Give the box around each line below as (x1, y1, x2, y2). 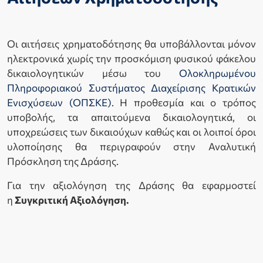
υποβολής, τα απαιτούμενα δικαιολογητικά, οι (7, 111, 256, 124)
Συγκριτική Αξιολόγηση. (15, 194, 129, 207)
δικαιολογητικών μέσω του (7, 67, 179, 80)
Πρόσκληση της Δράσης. (7, 155, 119, 168)
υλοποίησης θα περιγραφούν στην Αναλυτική (7, 140, 256, 153)
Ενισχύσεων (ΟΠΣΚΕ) (7, 96, 112, 109)
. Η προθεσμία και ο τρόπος (111, 96, 257, 109)
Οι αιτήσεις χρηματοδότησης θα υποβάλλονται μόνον (7, 38, 256, 50)
